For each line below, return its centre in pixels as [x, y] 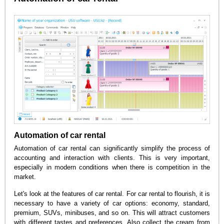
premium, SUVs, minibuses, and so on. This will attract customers [112, 213]
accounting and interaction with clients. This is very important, [112, 157]
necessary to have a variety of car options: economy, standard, [112, 203]
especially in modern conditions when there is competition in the [112, 167]
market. [25, 176]
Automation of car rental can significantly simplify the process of [112, 148]
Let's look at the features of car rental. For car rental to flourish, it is [112, 194]
